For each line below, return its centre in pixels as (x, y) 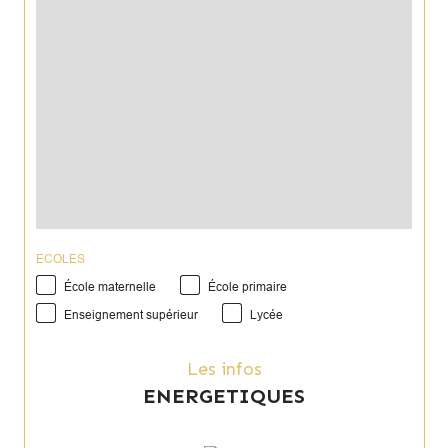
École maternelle (110, 286)
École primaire (247, 286)
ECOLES (60, 258)
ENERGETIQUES (224, 396)
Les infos (229, 369)
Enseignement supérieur (131, 315)
